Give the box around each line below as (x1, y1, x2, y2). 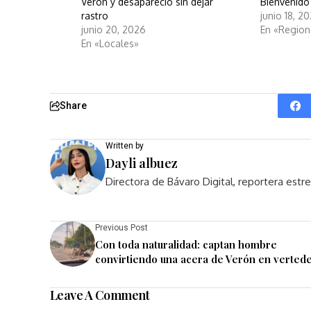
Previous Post (95, 223, 148, 233)
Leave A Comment (50, 287, 150, 303)
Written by (106, 141, 144, 151)
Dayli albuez (106, 155, 178, 171)
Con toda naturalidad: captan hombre (95, 237, 277, 251)
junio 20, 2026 (81, 24, 146, 35)
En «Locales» (81, 37, 139, 49)
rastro (81, 10, 108, 22)
